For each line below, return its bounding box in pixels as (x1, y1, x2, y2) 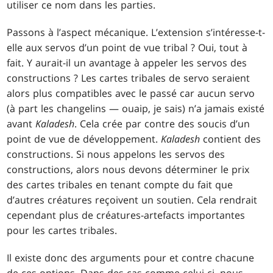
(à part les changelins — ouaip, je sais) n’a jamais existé (7, 102, 265, 116)
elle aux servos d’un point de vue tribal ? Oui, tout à (7, 41, 248, 55)
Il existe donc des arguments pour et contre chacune (7, 251, 255, 265)
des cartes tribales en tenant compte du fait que (7, 178, 233, 192)
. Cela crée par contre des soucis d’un (74, 117, 250, 131)
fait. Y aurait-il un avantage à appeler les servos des (7, 56, 247, 70)
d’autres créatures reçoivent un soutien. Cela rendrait (7, 193, 258, 207)
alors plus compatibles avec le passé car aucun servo (7, 87, 255, 101)
